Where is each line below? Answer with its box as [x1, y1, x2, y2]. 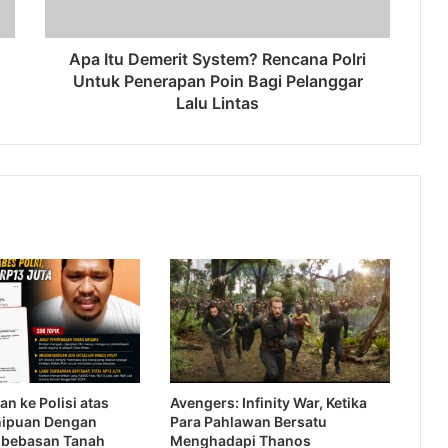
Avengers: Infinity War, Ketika [169, 394, 367, 412]
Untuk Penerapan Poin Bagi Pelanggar [72, 71, 363, 92]
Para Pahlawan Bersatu [169, 413, 327, 431]
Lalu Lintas [176, 93, 259, 114]
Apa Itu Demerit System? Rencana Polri [69, 49, 366, 70]
